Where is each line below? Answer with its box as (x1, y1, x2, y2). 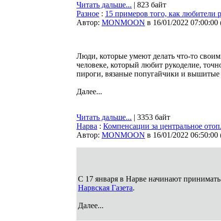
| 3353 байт (132, 113, 170, 121)
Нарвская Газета (78, 184, 133, 192)
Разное (76, 9, 99, 18)
